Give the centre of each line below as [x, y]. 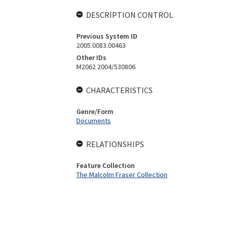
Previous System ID [107, 36]
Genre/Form [95, 111]
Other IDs [91, 58]
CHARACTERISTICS [119, 90]
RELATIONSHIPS [115, 144]
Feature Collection [105, 165]
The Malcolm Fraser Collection [122, 175]
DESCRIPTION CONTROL [129, 15]
